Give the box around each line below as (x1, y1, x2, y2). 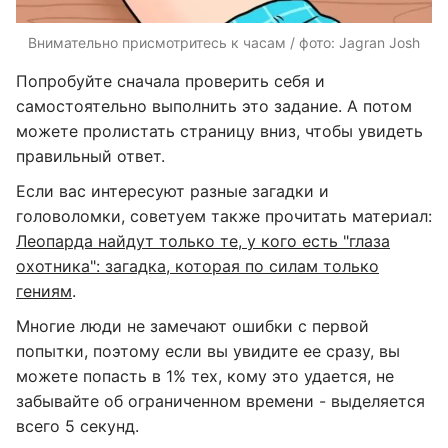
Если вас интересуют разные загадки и (16, 180, 329, 201)
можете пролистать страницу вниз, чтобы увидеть (16, 120, 423, 141)
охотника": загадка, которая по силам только (16, 255, 379, 276)
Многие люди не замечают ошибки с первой (16, 315, 369, 336)
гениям (16, 280, 72, 301)
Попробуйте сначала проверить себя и (16, 70, 325, 91)
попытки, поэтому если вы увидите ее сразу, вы (16, 340, 400, 361)
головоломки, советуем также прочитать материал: (16, 205, 432, 226)
